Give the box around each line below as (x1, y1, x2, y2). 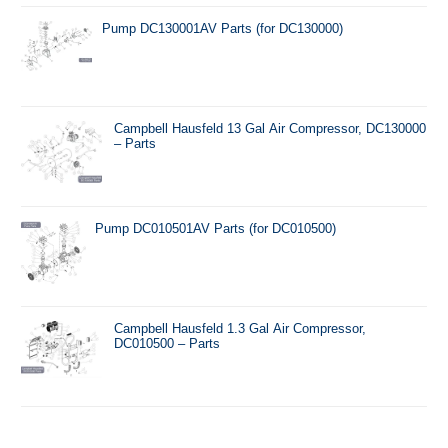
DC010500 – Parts (114, 335, 221, 351)
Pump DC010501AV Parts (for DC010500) (95, 220, 337, 236)
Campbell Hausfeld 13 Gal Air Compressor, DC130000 (114, 120, 427, 136)
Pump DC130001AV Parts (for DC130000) (102, 20, 344, 36)
